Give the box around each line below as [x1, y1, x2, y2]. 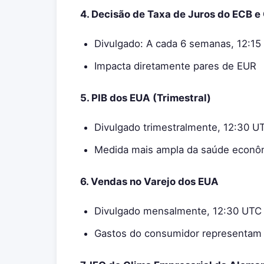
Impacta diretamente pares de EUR [94, 60, 256, 72]
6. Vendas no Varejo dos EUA [80, 176, 219, 187]
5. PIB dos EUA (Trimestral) [80, 92, 211, 104]
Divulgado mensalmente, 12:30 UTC [94, 205, 262, 217]
